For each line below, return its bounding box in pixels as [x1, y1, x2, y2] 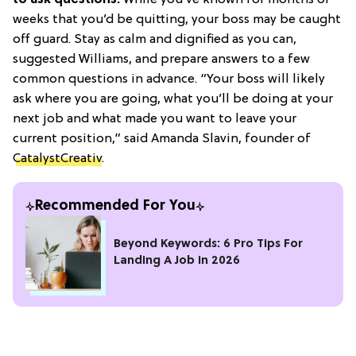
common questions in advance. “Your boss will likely [13, 72, 325, 87]
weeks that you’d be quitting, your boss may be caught [13, 12, 341, 27]
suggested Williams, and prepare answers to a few [13, 52, 310, 67]
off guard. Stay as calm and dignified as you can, [13, 32, 296, 47]
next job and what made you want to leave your [13, 111, 296, 126]
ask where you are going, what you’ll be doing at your [13, 91, 333, 106]
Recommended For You [35, 197, 195, 215]
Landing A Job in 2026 [114, 254, 240, 269]
